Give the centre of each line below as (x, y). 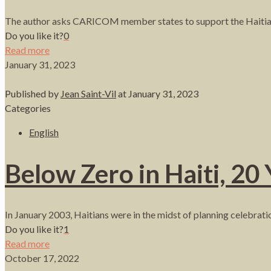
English (44, 132)
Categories (28, 108)
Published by (33, 94)
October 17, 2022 (42, 258)
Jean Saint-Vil (88, 94)
